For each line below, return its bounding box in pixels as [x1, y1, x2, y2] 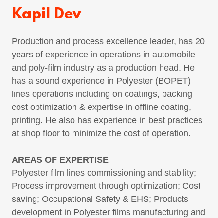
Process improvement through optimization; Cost [12, 181, 200, 191]
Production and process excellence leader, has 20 [12, 36, 205, 47]
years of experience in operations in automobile [12, 50, 195, 60]
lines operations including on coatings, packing [12, 89, 192, 99]
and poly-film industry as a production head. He [12, 63, 195, 73]
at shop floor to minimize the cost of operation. [12, 128, 193, 139]
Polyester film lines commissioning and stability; [12, 168, 196, 178]
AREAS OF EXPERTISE [12, 155, 109, 165]
